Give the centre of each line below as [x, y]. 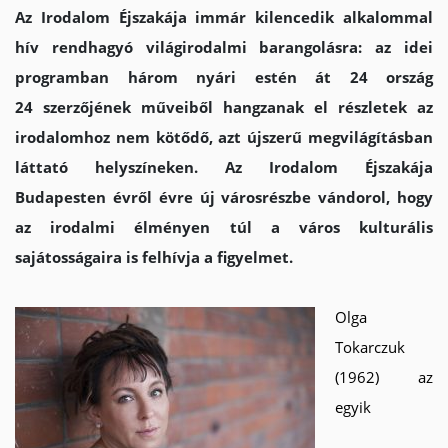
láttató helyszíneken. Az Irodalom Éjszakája [224, 167]
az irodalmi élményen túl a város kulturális [224, 227]
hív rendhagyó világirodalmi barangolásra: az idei [224, 47]
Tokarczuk [370, 347]
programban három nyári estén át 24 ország [224, 77]
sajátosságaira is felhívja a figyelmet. [154, 257]
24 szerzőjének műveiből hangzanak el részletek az [224, 107]
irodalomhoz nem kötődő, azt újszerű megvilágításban [224, 137]
